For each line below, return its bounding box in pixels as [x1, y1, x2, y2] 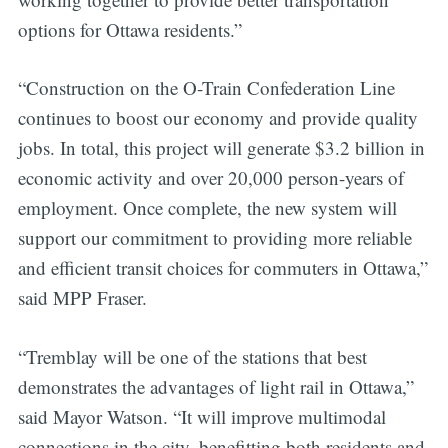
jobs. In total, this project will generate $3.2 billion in [17, 135, 425, 161]
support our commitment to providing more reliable [17, 225, 412, 251]
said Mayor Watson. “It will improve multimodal [17, 403, 386, 429]
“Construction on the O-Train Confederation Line [17, 75, 395, 101]
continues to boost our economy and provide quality [17, 105, 418, 131]
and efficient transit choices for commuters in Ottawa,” [17, 255, 428, 281]
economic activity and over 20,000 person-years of [17, 165, 404, 191]
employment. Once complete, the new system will [17, 195, 397, 221]
